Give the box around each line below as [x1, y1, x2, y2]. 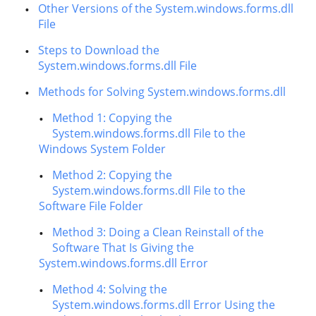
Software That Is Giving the [52, 240, 194, 255]
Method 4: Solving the [52, 281, 167, 297]
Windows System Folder [39, 141, 166, 157]
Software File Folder [39, 198, 143, 214]
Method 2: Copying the [52, 167, 172, 183]
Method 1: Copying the [52, 110, 172, 126]
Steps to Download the [38, 42, 159, 58]
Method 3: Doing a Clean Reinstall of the [52, 224, 264, 240]
